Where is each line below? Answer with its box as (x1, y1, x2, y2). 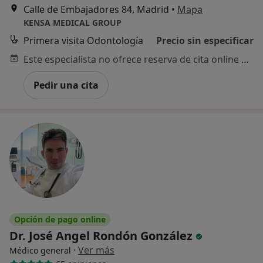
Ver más (78, 243, 114, 257)
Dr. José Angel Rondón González (9, 227, 195, 244)
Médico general (9, 244, 71, 256)
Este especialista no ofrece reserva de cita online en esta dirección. (241, 52, 249, 66)
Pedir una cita (33, 78, 99, 92)
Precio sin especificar (156, 33, 254, 47)
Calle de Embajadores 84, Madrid (23, 2, 169, 16)
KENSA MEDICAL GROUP (23, 16, 122, 28)
